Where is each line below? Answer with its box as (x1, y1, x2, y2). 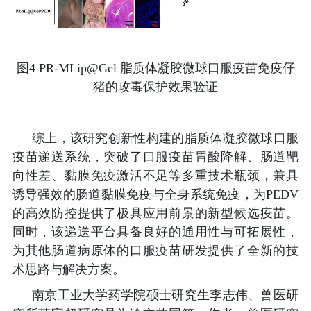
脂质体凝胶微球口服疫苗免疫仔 (116, 61, 295, 76)
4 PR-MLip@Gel (28, 61, 117, 76)
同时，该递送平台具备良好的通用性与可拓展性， (12, 225, 299, 239)
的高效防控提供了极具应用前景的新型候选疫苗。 (12, 206, 299, 221)
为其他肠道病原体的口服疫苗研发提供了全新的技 (12, 244, 299, 258)
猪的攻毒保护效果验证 (93, 80, 218, 94)
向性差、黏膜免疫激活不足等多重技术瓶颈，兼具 (12, 169, 299, 183)
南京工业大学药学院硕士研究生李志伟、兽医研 (31, 288, 299, 303)
